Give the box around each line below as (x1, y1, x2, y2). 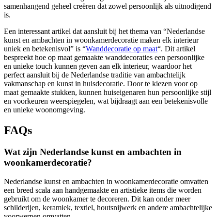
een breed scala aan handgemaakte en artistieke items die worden (4, 186, 201, 194)
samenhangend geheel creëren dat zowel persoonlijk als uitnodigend (4, 2, 211, 11)
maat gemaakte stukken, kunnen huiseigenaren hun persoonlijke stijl (4, 88, 211, 97)
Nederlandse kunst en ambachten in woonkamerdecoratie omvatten (4, 177, 208, 186)
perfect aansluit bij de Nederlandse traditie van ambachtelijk (4, 71, 186, 79)
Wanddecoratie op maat (86, 45, 157, 53)
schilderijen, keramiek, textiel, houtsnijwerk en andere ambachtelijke (4, 203, 212, 212)
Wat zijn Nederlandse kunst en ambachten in (4, 147, 182, 157)
